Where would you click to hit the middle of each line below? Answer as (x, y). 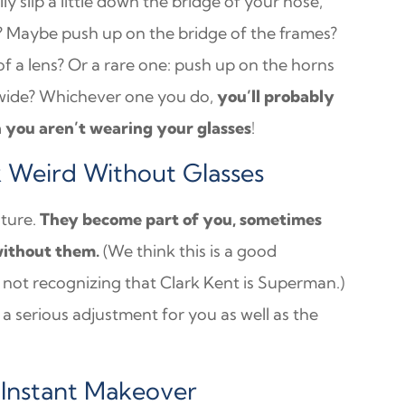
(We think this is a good (188, 251)
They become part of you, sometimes (179, 219)
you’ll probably (276, 96)
